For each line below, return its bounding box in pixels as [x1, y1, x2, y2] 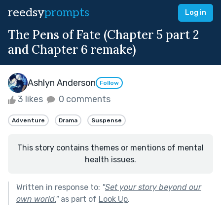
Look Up [99, 194, 128, 204]
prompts [44, 5, 89, 20]
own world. [16, 194, 56, 204]
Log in [185, 8, 206, 17]
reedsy [8, 5, 44, 20]
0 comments [57, 94, 110, 105]
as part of [59, 194, 99, 204]
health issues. [85, 154, 136, 164]
